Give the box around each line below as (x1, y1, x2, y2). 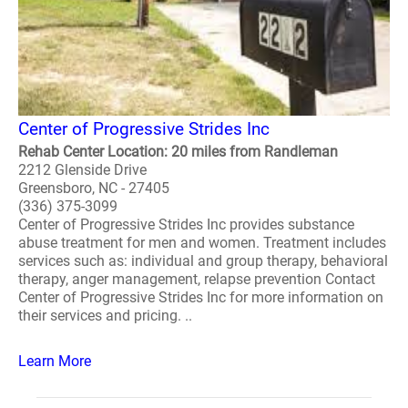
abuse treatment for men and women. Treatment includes (18, 234, 386, 251)
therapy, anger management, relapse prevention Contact (18, 270, 375, 288)
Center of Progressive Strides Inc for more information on (18, 289, 383, 306)
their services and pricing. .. (18, 307, 192, 324)
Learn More (18, 352, 91, 370)
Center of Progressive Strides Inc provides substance (18, 216, 354, 233)
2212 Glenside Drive (18, 161, 147, 178)
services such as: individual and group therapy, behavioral (18, 252, 388, 270)
